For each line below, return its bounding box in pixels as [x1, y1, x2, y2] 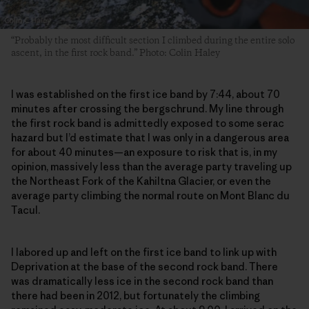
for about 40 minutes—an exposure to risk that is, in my [11, 146, 277, 159]
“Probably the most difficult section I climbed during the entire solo [11, 34, 295, 48]
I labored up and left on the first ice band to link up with [11, 246, 277, 259]
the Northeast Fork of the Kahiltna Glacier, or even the [11, 175, 271, 188]
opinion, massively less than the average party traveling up [11, 160, 292, 174]
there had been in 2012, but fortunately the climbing [11, 289, 260, 303]
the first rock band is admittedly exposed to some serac [11, 117, 284, 130]
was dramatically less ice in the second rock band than [11, 275, 273, 288]
